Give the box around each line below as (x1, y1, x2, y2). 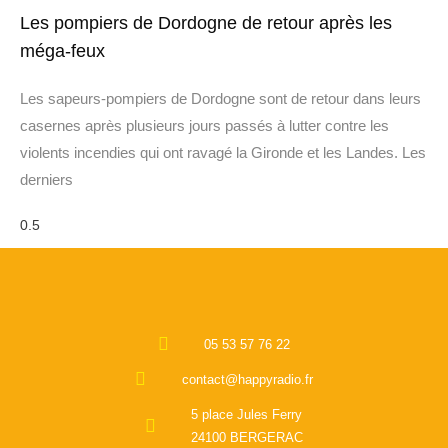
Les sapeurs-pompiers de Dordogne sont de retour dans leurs (20, 89, 421, 107)
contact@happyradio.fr (181, 371, 313, 387)
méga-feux (20, 40, 105, 61)
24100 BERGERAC (191, 429, 304, 445)
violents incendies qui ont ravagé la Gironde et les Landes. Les (20, 143, 426, 161)
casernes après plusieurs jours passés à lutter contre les (20, 116, 389, 134)
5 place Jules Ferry (191, 406, 303, 422)
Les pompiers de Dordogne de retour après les (20, 12, 392, 33)
